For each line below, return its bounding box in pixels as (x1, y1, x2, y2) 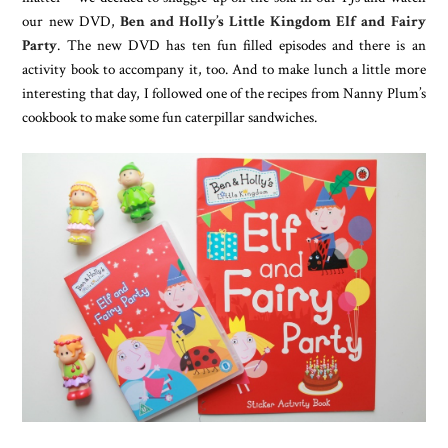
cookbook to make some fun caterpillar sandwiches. (22, 106, 318, 127)
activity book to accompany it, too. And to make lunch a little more (22, 58, 426, 79)
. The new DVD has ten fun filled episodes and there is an (57, 34, 426, 55)
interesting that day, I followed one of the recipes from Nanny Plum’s (22, 82, 426, 103)
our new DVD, (22, 10, 120, 31)
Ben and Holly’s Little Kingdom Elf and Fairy (119, 10, 426, 31)
